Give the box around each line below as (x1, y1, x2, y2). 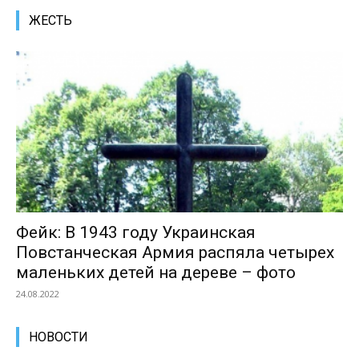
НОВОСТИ (29, 329, 88, 345)
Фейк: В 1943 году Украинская (16, 223, 256, 243)
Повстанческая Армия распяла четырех (16, 243, 334, 263)
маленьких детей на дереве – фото (16, 263, 296, 283)
